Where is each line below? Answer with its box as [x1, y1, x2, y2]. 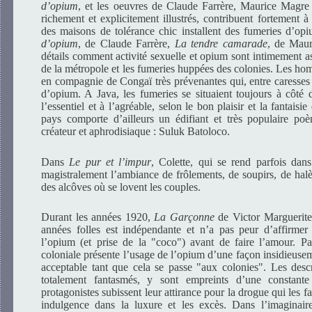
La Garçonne [154, 210, 214, 223]
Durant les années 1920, [41, 210, 155, 223]
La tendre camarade [174, 38, 267, 50]
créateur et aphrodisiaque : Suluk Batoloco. [41, 125, 230, 138]
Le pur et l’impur [69, 155, 152, 168]
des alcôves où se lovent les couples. [41, 180, 201, 193]
